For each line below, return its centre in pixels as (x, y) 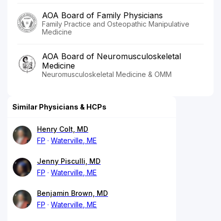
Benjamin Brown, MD (73, 193)
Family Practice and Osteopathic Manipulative (116, 24)
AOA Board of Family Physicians (102, 15)
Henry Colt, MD (63, 129)
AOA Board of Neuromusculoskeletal (111, 56)
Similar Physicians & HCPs (59, 107)
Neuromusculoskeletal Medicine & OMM (107, 74)
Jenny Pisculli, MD (69, 161)
